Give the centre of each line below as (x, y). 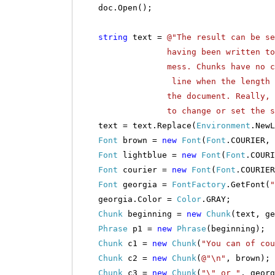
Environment (223, 126)
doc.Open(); (115, 8)
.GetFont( (248, 184)
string (113, 37)
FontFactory (199, 184)
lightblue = (150, 155)
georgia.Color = (128, 199)
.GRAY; (216, 199)
